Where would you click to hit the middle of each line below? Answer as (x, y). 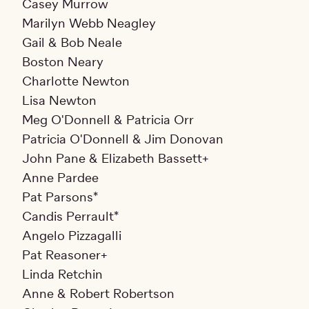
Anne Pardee (60, 178)
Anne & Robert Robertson (98, 294)
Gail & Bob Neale (72, 43)
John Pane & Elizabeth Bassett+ (116, 159)
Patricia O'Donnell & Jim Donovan (123, 140)
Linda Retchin (62, 275)
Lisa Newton (59, 101)
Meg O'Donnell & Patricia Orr (108, 120)
